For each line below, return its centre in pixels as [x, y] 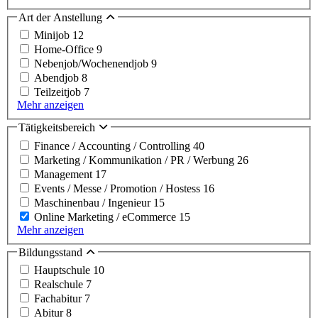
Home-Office [65, 50]
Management [65, 174]
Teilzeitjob [59, 92]
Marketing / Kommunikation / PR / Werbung [136, 160]
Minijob [53, 35]
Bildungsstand [52, 252]
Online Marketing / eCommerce [106, 216]
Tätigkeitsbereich [58, 128]
